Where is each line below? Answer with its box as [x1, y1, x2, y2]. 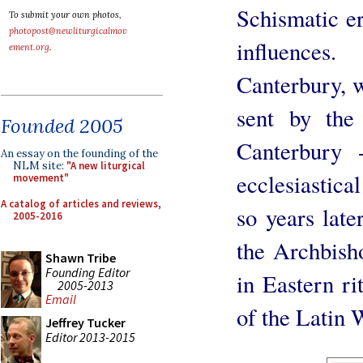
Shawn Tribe [45, 250, 116, 266]
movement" [13, 171, 69, 185]
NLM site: [13, 159, 66, 173]
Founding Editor [45, 263, 130, 280]
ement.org [9, 41, 49, 53]
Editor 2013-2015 [45, 328, 135, 345]
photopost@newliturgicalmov [9, 25, 127, 36]
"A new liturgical [66, 159, 145, 173]
